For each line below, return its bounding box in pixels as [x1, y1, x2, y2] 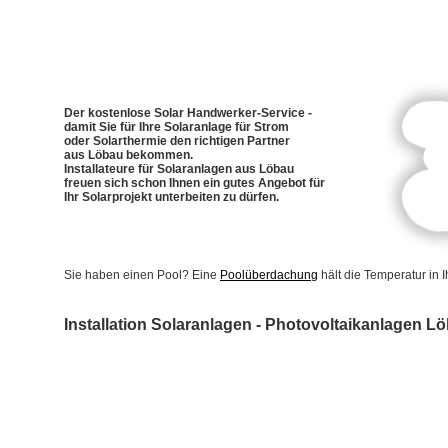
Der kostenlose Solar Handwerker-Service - [64, 106, 312, 120]
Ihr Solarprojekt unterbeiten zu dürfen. [64, 190, 279, 204]
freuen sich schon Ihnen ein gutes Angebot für [64, 176, 325, 190]
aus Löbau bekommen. [64, 148, 193, 162]
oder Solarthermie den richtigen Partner [64, 134, 290, 148]
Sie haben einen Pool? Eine [64, 268, 220, 282]
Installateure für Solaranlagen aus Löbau [64, 162, 294, 176]
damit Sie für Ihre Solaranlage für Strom [64, 120, 289, 134]
